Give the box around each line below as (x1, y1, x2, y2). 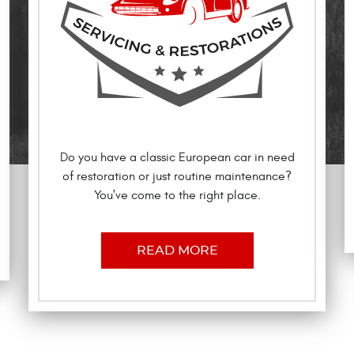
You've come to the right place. (93, 188, 261, 203)
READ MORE (136, 244, 218, 258)
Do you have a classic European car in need (59, 150, 295, 165)
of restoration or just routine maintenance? (62, 169, 292, 184)
